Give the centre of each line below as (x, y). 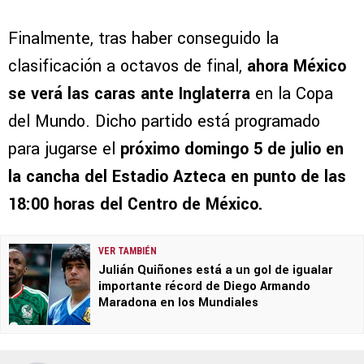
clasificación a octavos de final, (125, 67)
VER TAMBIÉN (128, 251)
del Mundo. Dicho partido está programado (164, 122)
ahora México (294, 67)
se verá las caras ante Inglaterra (129, 94)
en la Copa (292, 94)
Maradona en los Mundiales (178, 303)
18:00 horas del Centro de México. (135, 205)
